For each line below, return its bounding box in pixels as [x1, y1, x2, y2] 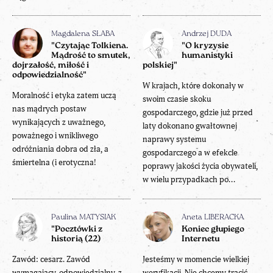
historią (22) [51, 235, 101, 244]
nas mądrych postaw [12, 104, 87, 115]
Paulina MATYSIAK [51, 214, 116, 222]
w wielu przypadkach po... [143, 174, 235, 185]
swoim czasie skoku [143, 94, 211, 105]
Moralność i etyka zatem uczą [12, 90, 116, 101]
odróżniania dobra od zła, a [12, 144, 108, 155]
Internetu [182, 235, 219, 244]
